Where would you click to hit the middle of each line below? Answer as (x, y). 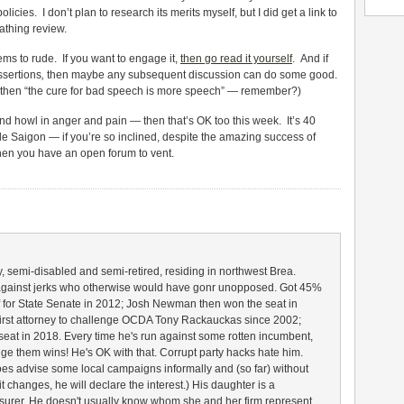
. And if (310, 59)
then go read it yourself (236, 59)
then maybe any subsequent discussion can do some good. (191, 75)
